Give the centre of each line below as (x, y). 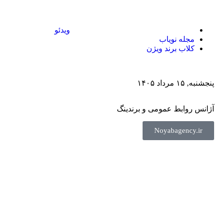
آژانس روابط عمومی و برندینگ (165, 109)
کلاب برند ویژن (171, 49)
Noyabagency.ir (178, 131)
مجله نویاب (177, 39)
